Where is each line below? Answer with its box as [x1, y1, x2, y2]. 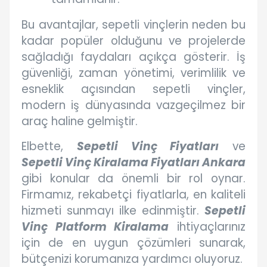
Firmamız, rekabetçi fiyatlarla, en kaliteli [21, 187, 246, 203]
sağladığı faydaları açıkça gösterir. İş [21, 49, 246, 66]
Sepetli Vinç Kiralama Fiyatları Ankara [21, 154, 246, 171]
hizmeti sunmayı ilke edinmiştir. [21, 203, 204, 219]
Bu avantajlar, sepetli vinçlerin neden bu [21, 17, 246, 33]
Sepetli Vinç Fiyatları [76, 138, 219, 155]
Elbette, [21, 138, 77, 155]
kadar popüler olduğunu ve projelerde [21, 33, 246, 49]
